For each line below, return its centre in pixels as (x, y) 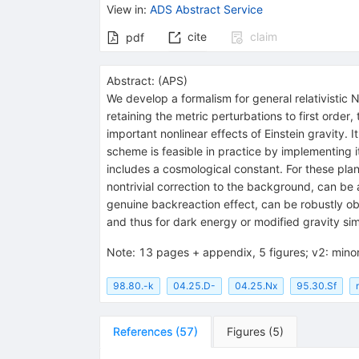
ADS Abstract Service (206, 9)
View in (125, 9)
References (142, 331)
